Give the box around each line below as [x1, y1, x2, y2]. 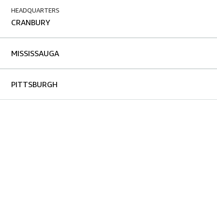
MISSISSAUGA [11, 48, 59, 58]
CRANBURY [11, 17, 50, 27]
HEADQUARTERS [11, 6, 60, 14]
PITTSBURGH [11, 79, 58, 89]
